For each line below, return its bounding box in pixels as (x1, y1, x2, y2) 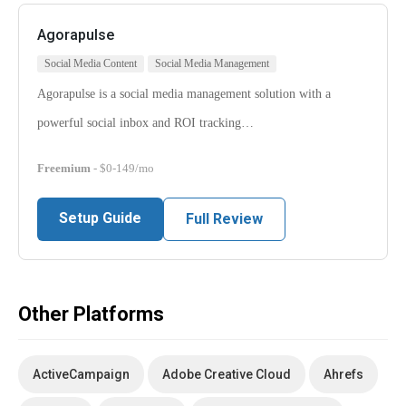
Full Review (186, 210, 263, 228)
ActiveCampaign (33, 367, 130, 382)
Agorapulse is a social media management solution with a (37, 87, 331, 101)
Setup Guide (59, 209, 141, 227)
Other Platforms (18, 303, 164, 326)
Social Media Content (44, 57, 137, 71)
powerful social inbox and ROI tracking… (37, 116, 254, 130)
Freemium (37, 161, 91, 176)
